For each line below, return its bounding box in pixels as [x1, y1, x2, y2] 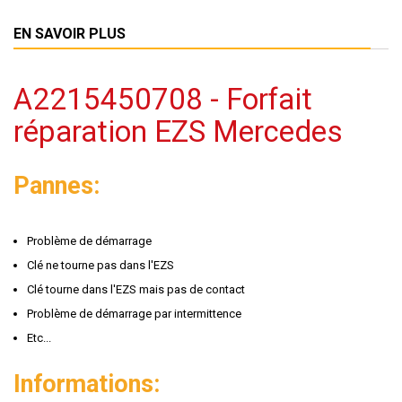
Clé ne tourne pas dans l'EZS [27, 258, 174, 272]
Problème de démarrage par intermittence [27, 307, 241, 320]
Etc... [27, 331, 51, 345]
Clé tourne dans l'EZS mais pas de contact [27, 283, 245, 296]
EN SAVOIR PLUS [13, 25, 126, 42]
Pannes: [13, 171, 100, 200]
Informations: [13, 370, 160, 398]
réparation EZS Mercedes [13, 114, 343, 149]
